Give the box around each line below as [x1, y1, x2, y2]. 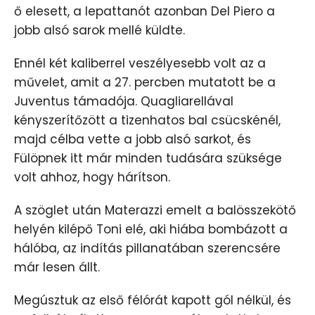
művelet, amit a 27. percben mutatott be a [14, 74, 276, 91]
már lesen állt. [14, 259, 100, 276]
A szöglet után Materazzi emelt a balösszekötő [14, 202, 296, 219]
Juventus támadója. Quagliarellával [14, 93, 233, 110]
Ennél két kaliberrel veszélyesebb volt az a [14, 55, 266, 72]
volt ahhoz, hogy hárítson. [14, 169, 170, 186]
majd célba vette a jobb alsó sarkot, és [14, 131, 251, 148]
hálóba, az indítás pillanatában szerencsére [14, 240, 281, 257]
